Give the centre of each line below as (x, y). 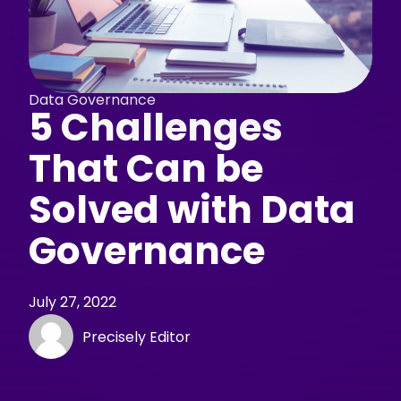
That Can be (146, 169)
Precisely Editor (137, 337)
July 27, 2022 (73, 303)
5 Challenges (156, 128)
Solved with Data (192, 210)
